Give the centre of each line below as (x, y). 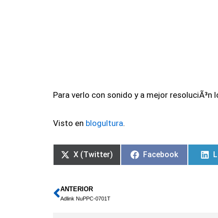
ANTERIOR (77, 189)
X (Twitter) (93, 155)
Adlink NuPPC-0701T (86, 199)
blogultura (105, 123)
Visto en (70, 123)
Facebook (160, 155)
